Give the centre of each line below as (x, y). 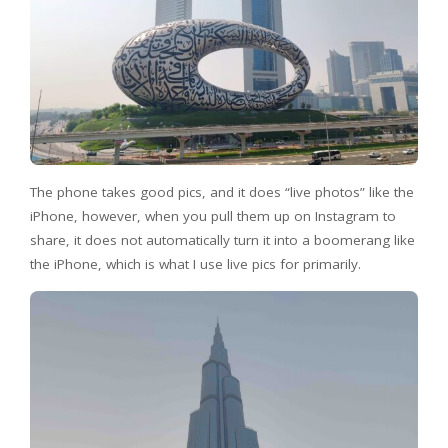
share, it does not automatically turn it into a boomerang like (222, 239)
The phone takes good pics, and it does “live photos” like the (222, 191)
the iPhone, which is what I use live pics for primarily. (195, 263)
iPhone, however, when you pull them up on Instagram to (213, 215)
